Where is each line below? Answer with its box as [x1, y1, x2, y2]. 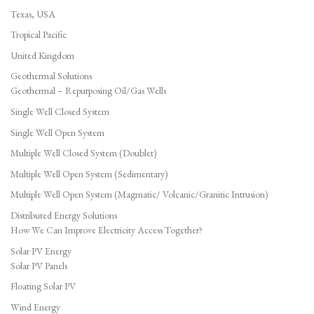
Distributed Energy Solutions [11, 209, 117, 222]
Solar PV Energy [11, 244, 71, 257]
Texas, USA [11, 7, 55, 20]
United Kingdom [11, 48, 74, 62]
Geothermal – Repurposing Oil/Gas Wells [11, 84, 166, 97]
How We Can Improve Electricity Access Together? [11, 224, 203, 237]
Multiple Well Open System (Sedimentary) [11, 167, 168, 180]
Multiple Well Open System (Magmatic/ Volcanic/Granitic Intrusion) [11, 188, 268, 201]
